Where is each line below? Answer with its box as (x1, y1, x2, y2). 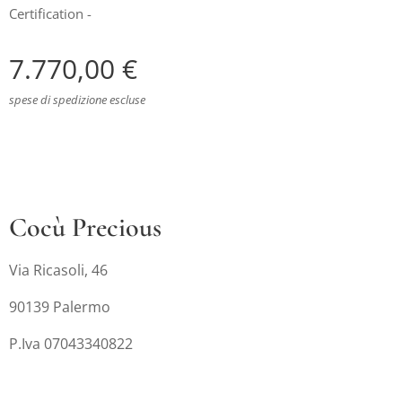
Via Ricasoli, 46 (9, 260, 108, 280)
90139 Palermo (9, 297, 110, 317)
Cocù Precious (9, 211, 168, 244)
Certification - (9, 4, 92, 22)
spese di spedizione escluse (9, 92, 145, 108)
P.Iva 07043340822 (9, 334, 133, 354)
